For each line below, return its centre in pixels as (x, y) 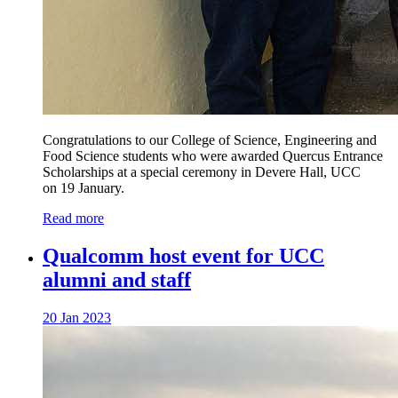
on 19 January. (84, 187)
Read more (73, 218)
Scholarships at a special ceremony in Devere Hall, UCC (202, 171)
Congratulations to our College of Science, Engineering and (210, 139)
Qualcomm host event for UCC (183, 255)
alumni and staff (117, 279)
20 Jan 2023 (77, 317)
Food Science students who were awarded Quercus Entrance (213, 155)
